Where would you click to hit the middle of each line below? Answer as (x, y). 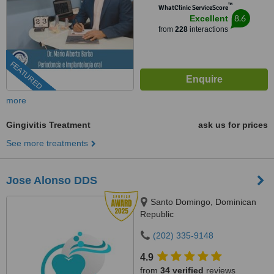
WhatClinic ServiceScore (193, 8)
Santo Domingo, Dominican (203, 202)
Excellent (209, 18)
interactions (208, 29)
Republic (157, 214)
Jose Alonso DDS (52, 180)
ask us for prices (233, 125)
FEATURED (26, 76)
